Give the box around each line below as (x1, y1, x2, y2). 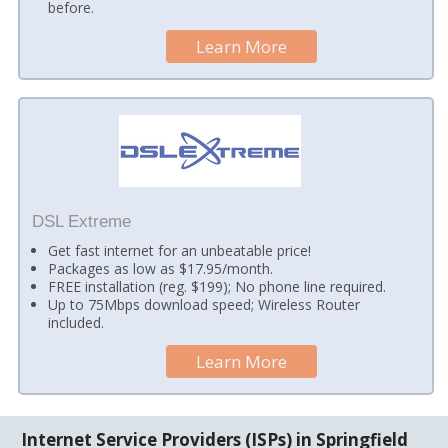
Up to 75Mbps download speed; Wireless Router (48, 295, 361, 315)
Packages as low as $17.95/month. (48, 259, 274, 279)
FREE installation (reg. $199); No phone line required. (48, 277, 387, 297)
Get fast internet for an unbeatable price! (48, 241, 312, 261)
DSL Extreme (31, 211, 131, 231)
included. (48, 313, 105, 333)
